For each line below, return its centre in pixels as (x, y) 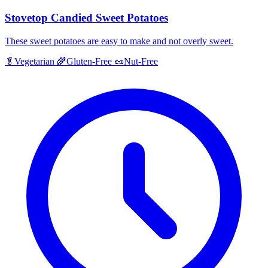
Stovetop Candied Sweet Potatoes (86, 17)
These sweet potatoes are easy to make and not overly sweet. (119, 41)
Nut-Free (141, 61)
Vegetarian (34, 61)
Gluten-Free (89, 61)
